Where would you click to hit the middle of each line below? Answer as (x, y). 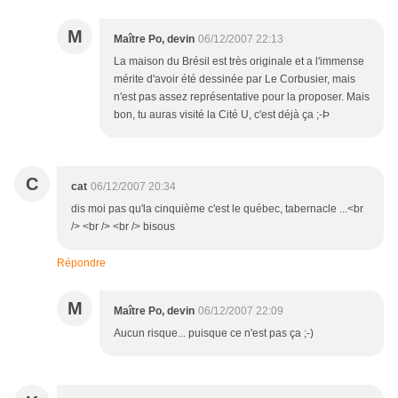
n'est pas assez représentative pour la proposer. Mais (242, 97)
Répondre (81, 263)
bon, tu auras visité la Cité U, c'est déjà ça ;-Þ (222, 115)
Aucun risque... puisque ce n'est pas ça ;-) (214, 334)
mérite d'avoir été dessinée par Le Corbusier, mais (235, 80)
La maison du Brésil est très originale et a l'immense (239, 62)
